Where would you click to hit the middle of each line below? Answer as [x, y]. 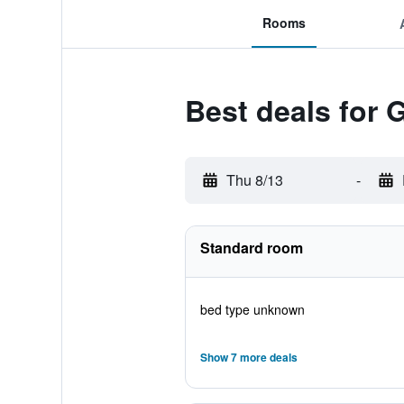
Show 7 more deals [248, 357]
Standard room [251, 248]
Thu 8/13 [254, 180]
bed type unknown [252, 309]
